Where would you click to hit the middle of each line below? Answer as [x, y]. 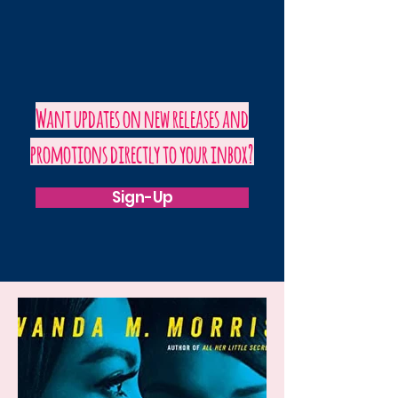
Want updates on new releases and [142, 116]
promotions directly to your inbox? [142, 151]
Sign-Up [142, 197]
